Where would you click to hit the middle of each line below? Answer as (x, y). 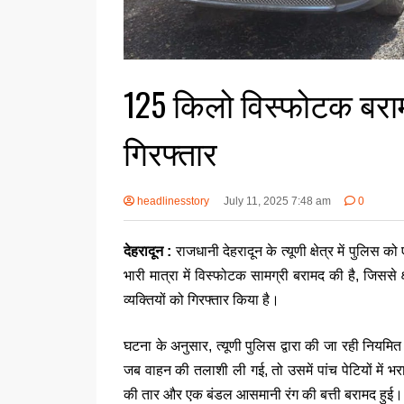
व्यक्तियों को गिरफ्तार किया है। (202, 300)
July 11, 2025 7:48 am (277, 202)
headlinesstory (172, 202)
